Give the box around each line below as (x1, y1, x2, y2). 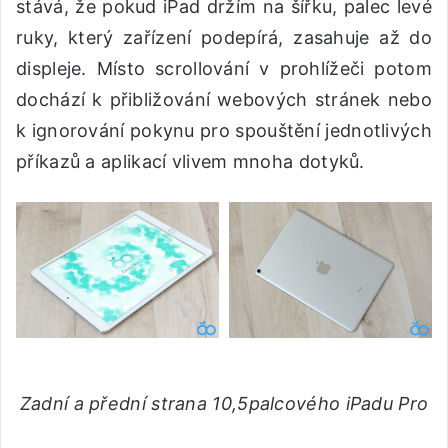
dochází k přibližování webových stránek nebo (16, 89, 432, 111)
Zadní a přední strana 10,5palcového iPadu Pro (19, 393, 429, 415)
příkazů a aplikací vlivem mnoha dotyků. (16, 151, 365, 173)
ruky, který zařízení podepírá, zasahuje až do (16, 27, 432, 49)
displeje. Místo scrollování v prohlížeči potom (16, 58, 432, 80)
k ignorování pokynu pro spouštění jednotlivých (16, 120, 432, 142)
